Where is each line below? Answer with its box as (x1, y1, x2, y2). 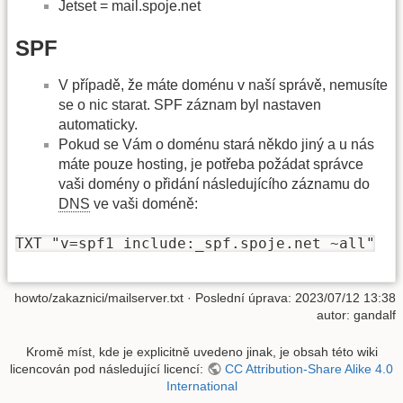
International (166, 379, 237, 394)
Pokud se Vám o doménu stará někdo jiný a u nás (58, 136, 374, 152)
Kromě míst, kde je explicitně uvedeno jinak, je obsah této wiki (25, 345, 378, 360)
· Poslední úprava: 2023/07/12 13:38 (184, 290, 396, 305)
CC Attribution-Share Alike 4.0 (224, 362, 393, 377)
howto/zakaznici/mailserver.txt (14, 290, 184, 305)
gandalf (354, 307, 396, 322)
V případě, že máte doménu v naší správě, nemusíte (58, 76, 388, 93)
